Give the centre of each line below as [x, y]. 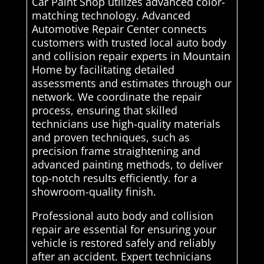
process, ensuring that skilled [104, 110]
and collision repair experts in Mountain [131, 56]
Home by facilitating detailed [103, 70]
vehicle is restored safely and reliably [123, 243]
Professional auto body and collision [122, 216]
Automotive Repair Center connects [119, 29]
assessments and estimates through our [131, 83]
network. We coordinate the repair [116, 97]
